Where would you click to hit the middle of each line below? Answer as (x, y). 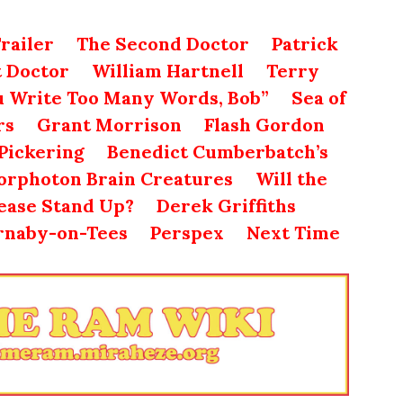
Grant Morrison (109, 124)
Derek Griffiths (226, 205)
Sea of (319, 97)
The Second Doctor (162, 43)
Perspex (187, 232)
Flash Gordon (264, 124)
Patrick (304, 43)
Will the (291, 178)
